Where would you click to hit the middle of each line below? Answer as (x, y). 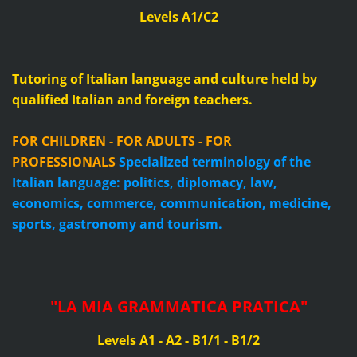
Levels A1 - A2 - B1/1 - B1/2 (178, 341)
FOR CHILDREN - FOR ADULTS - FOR (122, 141)
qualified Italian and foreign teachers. (132, 100)
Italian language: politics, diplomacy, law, (144, 183)
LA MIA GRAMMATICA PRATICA (178, 307)
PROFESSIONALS (63, 162)
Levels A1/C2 (178, 17)
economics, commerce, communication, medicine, (171, 204)
